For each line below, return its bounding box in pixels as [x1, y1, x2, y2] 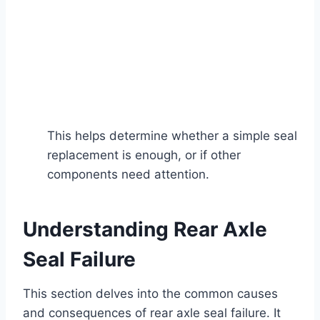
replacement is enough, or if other [47, 147, 241, 162]
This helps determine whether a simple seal [47, 128, 297, 143]
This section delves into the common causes [23, 286, 278, 301]
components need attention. [47, 166, 209, 181]
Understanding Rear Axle [23, 216, 267, 241]
